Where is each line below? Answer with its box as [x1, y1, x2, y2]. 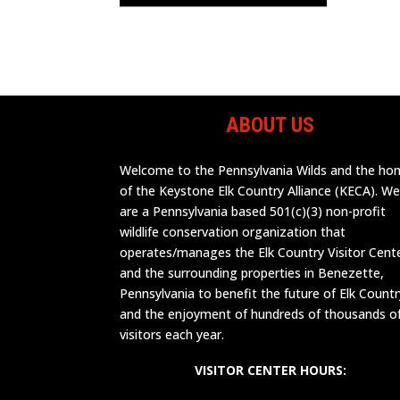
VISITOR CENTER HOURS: [194, 362, 346, 379]
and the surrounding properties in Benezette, [120, 264, 385, 282]
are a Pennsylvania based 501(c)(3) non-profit [120, 203, 387, 221]
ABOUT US [226, 112, 315, 138]
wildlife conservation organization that [120, 223, 346, 241]
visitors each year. [120, 326, 225, 344]
